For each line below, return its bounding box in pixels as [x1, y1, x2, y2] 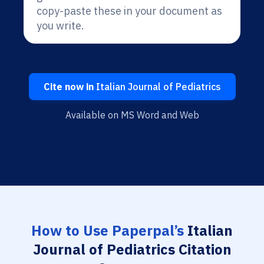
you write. [37, 19, 84, 32]
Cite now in [43, 81, 94, 93]
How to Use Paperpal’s [31, 221, 184, 240]
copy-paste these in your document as [37, 4, 222, 18]
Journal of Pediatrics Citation [32, 240, 232, 259]
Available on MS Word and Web [65, 109, 199, 121]
